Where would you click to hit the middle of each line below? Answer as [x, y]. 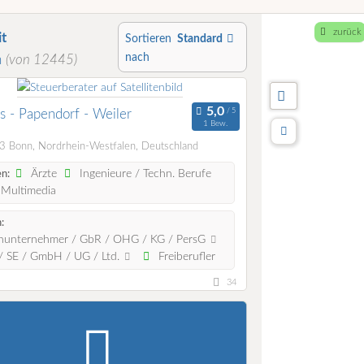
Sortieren [148, 39]
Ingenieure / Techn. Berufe [144, 173]
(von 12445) [41, 60]
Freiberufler [185, 256]
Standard [200, 39]
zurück [347, 32]
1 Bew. [216, 124]
